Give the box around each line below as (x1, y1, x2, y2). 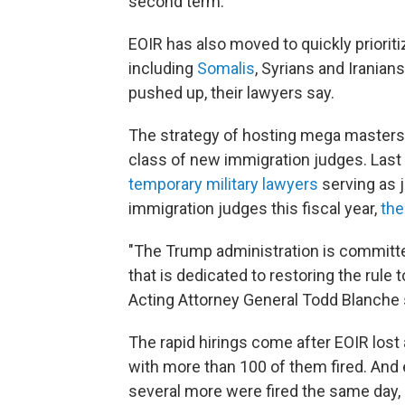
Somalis (197, 59, 255, 79)
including (128, 59, 197, 79)
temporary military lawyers (128, 174, 318, 194)
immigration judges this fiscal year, (128, 199, 381, 219)
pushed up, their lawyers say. (128, 83, 334, 103)
